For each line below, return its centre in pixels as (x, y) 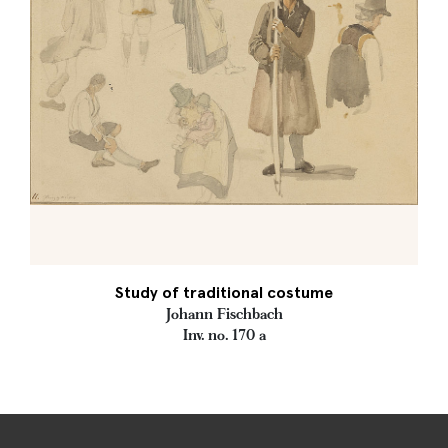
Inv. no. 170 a (224, 335)
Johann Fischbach (224, 314)
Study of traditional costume (224, 292)
